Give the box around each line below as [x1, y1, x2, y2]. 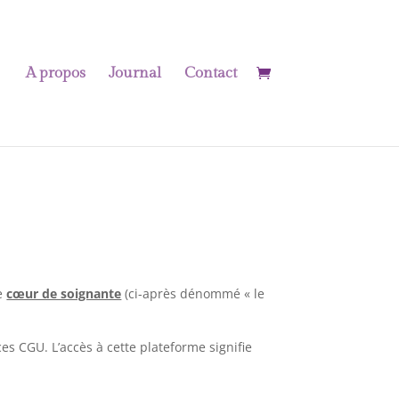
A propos [25, 64, 85, 82]
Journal [108, 64, 161, 82]
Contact [183, 64, 237, 82]
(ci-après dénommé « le [121, 284, 265, 302]
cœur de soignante [6, 284, 122, 302]
